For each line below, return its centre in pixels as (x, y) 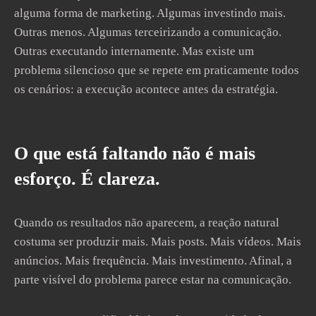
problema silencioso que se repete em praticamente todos (157, 70)
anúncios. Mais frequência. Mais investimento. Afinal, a (153, 261)
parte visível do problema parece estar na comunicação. (153, 280)
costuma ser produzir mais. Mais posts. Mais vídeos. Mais (158, 242)
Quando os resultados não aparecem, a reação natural (147, 223)
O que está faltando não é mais (135, 153)
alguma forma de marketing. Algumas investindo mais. (150, 13)
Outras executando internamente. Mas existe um (134, 51)
